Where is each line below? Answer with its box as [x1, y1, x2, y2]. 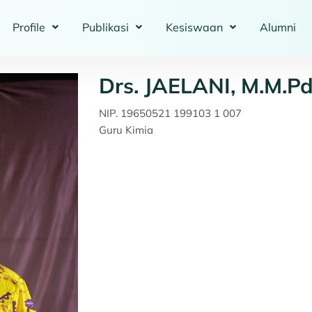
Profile [12, 20, 45, 35]
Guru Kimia [98, 123, 153, 136]
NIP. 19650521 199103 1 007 [98, 106, 242, 120]
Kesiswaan [165, 20, 223, 35]
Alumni [259, 20, 296, 35]
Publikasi [81, 20, 129, 35]
